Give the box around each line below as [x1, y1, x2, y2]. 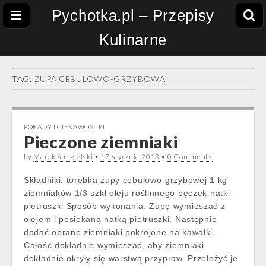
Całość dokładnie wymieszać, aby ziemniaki [24, 240, 204, 250]
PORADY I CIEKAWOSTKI [24, 123, 105, 131]
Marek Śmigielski [33, 152, 93, 161]
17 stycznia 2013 [100, 152, 160, 161]
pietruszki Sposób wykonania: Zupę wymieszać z [24, 201, 226, 211]
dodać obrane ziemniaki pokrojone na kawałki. [24, 227, 216, 237]
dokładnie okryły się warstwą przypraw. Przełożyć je [24, 254, 238, 263]
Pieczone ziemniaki [24, 132, 178, 152]
